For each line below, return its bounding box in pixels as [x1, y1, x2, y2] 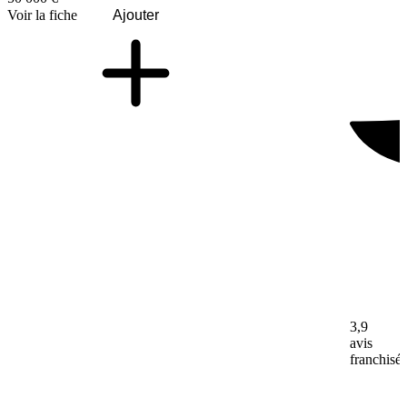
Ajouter [113, 6, 159, 23]
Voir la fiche [7, 6, 77, 23]
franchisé [349, 352, 402, 368]
